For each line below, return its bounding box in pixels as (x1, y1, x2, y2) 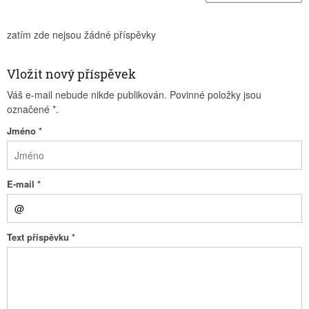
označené (7, 102, 52, 116)
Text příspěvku (7, 230, 72, 243)
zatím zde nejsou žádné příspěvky (7, 28, 156, 41)
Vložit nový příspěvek (7, 66, 136, 82)
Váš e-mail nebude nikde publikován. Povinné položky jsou (7, 88, 261, 101)
